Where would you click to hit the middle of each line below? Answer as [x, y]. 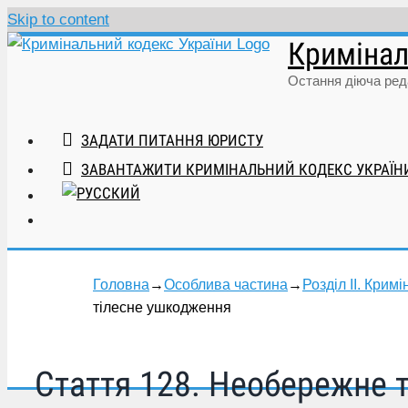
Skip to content [58, 20]
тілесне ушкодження [162, 307]
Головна [121, 285]
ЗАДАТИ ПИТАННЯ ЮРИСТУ [172, 140]
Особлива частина [226, 285]
